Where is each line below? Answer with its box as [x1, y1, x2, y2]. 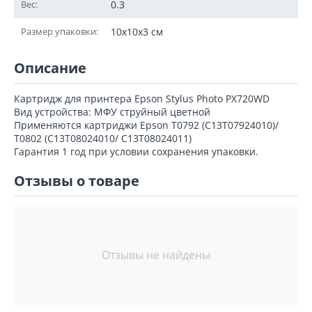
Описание [14, 58, 86, 77]
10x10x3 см [111, 25, 163, 38]
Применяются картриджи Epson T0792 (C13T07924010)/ [14, 118, 279, 132]
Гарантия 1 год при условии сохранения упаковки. [14, 145, 258, 158]
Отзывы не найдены [102, 247, 210, 263]
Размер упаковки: [21, 25, 98, 38]
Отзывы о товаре [14, 171, 139, 190]
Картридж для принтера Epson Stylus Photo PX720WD [14, 92, 270, 105]
